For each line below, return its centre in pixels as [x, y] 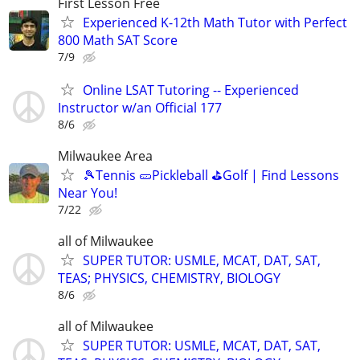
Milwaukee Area [105, 155]
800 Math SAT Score [118, 40]
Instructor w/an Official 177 [140, 107]
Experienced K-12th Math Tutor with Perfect [215, 22]
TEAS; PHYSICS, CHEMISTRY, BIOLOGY [169, 278]
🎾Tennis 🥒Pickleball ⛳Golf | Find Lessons [211, 175]
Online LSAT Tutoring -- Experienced [191, 90]
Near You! [88, 192]
